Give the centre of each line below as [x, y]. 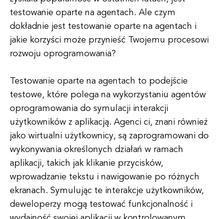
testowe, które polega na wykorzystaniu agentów [108, 95]
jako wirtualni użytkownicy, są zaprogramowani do [109, 136]
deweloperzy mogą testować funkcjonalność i [101, 204]
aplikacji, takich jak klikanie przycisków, [87, 163]
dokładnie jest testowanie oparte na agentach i [103, 26]
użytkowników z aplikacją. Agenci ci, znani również [109, 122]
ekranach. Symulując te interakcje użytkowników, [107, 191]
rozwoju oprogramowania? [63, 54]
